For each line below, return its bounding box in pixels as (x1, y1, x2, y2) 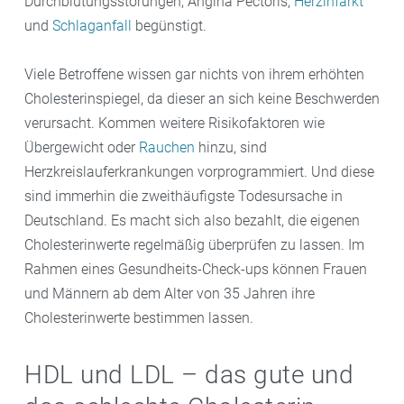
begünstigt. (132, 16, 214, 34)
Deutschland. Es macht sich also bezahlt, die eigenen (24, 211, 360, 229)
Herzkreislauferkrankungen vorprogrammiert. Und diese (24, 162, 374, 180)
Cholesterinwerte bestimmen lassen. (24, 308, 253, 326)
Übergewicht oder (24, 138, 139, 156)
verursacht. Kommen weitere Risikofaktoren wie (24, 114, 325, 132)
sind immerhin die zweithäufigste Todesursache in (24, 187, 343, 205)
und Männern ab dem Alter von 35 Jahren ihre (24, 284, 315, 302)
